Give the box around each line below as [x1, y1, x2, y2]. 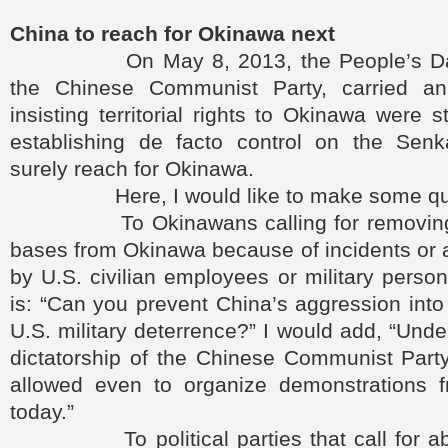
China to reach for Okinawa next [10, 22, 335, 45]
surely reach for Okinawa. [10, 157, 254, 180]
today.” [10, 400, 74, 423]
